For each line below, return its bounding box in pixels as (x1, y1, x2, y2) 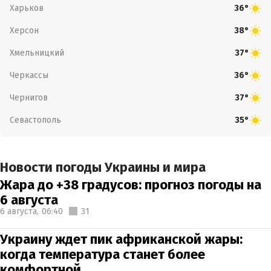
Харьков (10, 2, 44, 13)
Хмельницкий (10, 47, 64, 58)
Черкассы (10, 70, 48, 80)
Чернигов (10, 92, 48, 103)
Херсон (10, 25, 39, 36)
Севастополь (10, 114, 61, 125)
